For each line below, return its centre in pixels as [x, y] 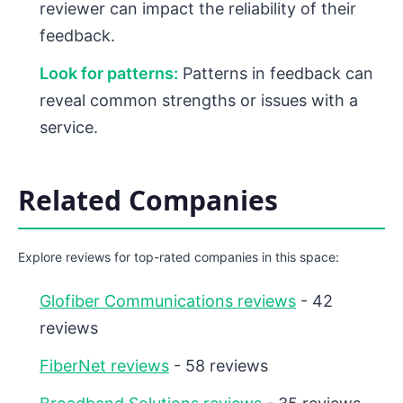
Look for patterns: [109, 74]
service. [69, 128]
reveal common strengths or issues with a [199, 101]
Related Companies [148, 201]
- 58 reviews [219, 366]
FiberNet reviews [104, 366]
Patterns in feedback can [276, 74]
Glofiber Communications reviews [168, 301]
